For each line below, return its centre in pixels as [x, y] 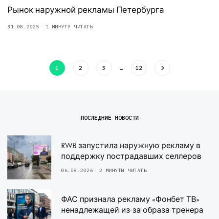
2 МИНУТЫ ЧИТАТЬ [123, 170]
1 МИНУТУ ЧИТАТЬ [69, 26]
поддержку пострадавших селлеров [131, 156]
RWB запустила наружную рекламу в [131, 145]
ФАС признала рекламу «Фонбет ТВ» [130, 199]
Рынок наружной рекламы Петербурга [86, 10]
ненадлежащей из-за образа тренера [132, 210]
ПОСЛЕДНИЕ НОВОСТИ [109, 117]
